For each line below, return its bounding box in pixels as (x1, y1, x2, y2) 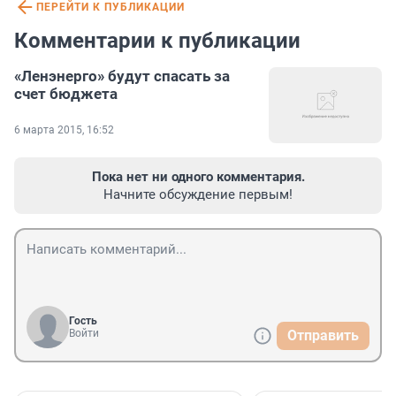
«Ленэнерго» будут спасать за (14, 67, 230, 86)
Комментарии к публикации (14, 28, 301, 54)
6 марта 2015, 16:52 (14, 124, 114, 137)
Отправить (287, 327, 359, 345)
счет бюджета (14, 85, 118, 103)
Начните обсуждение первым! (103, 187, 293, 203)
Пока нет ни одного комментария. (91, 169, 305, 186)
